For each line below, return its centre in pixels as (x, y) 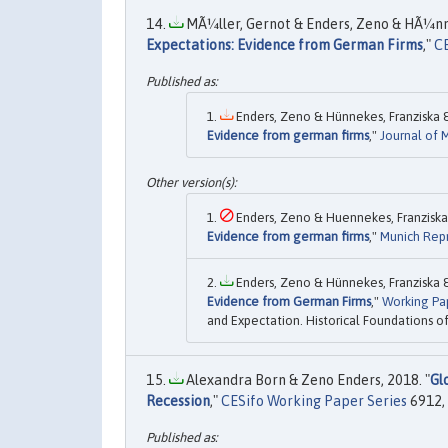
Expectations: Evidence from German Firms (284, 45)
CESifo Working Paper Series (314, 401)
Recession (178, 401)
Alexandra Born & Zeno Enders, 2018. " (306, 380)
